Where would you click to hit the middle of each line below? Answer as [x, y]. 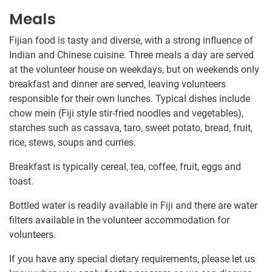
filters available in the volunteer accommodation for [119, 220]
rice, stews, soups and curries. [73, 143]
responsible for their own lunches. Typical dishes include [130, 99]
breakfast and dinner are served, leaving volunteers [117, 84]
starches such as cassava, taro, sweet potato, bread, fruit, [131, 128]
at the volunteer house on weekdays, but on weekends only [134, 70]
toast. [21, 182]
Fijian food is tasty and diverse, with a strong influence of [131, 41]
